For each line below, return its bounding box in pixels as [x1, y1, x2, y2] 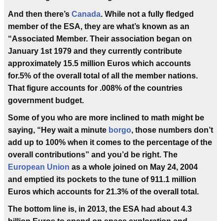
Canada [72, 10, 101, 18]
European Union [8, 163, 70, 171]
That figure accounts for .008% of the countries [8, 84, 183, 92]
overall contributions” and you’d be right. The [8, 150, 178, 159]
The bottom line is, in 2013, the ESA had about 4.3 [8, 205, 192, 213]
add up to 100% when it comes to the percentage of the [8, 138, 212, 147]
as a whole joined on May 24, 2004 [70, 163, 198, 171]
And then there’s [8, 10, 72, 18]
